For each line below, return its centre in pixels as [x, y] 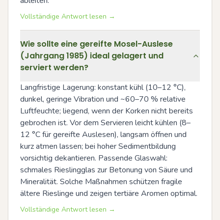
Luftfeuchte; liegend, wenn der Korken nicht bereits [107, 111]
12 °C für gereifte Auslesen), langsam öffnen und [103, 134]
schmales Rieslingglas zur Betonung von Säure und [106, 170]
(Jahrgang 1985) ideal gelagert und [92, 55]
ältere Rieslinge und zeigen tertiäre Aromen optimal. [109, 193]
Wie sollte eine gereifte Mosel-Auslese [96, 44]
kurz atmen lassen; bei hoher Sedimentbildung [98, 146]
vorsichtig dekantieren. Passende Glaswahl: [94, 158]
